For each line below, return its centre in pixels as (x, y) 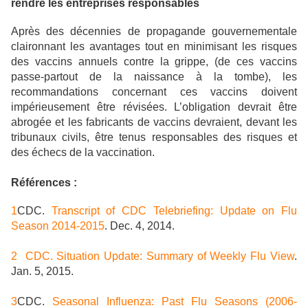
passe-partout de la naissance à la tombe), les (154, 77)
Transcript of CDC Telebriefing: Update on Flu (174, 211)
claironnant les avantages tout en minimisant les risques (154, 47)
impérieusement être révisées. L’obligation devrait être (154, 107)
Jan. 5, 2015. (42, 272)
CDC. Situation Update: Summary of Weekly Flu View (156, 256)
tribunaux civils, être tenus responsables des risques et (154, 137)
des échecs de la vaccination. (84, 153)
